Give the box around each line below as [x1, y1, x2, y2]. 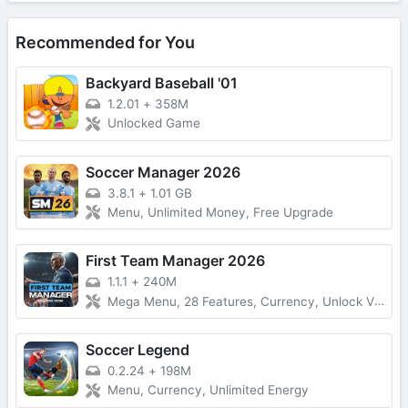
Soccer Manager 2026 [86, 162, 240, 181]
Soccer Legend [86, 341, 189, 359]
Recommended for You [15, 33, 195, 53]
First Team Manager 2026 [86, 251, 265, 270]
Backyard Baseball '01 [86, 74, 238, 93]
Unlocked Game [107, 116, 200, 131]
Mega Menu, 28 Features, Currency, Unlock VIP [107, 294, 374, 309]
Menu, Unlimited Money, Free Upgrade [107, 205, 333, 220]
